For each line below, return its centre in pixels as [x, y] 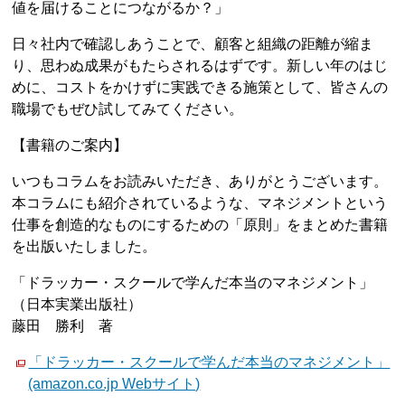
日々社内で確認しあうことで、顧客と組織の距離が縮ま [193, 44]
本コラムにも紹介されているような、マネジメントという [200, 203]
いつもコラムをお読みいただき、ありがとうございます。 [200, 181]
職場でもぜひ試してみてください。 [128, 109]
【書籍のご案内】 [70, 145]
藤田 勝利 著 [63, 326]
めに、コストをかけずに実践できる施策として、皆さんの [200, 87]
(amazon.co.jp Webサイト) [114, 384]
